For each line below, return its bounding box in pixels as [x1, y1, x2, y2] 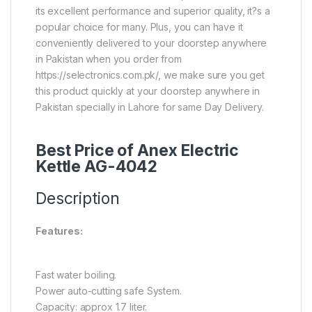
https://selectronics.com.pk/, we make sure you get [36, 68, 265, 81]
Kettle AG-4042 [36, 156, 158, 176]
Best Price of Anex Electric [36, 140, 240, 160]
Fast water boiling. [36, 268, 117, 281]
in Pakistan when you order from [36, 52, 182, 65]
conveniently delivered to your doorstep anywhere [36, 36, 267, 49]
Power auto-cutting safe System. [36, 284, 182, 297]
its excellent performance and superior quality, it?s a [36, 4, 270, 17]
